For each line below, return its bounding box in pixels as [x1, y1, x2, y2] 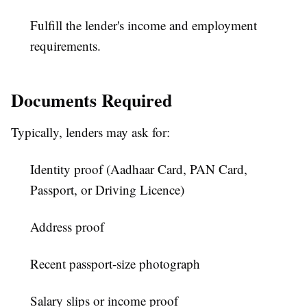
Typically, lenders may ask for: [11, 123, 170, 141]
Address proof [30, 218, 104, 236]
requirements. [30, 37, 101, 55]
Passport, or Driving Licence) [30, 181, 184, 199]
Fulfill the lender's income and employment [30, 16, 257, 34]
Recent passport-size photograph [30, 255, 200, 273]
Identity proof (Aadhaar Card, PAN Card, [30, 160, 247, 178]
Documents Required [11, 87, 172, 114]
